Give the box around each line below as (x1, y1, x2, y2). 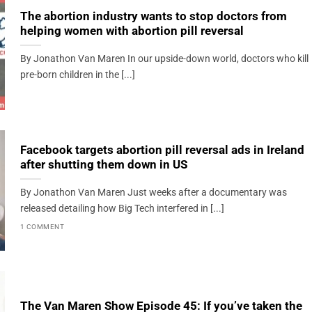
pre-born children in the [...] (19, 69, 135, 81)
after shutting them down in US (19, 158, 187, 172)
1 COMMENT (19, 222, 65, 231)
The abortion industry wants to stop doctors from (19, 10, 287, 24)
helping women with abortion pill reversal (19, 24, 244, 38)
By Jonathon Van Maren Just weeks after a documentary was (19, 187, 287, 199)
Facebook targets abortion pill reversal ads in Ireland (19, 143, 304, 157)
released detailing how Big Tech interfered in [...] (19, 203, 224, 215)
